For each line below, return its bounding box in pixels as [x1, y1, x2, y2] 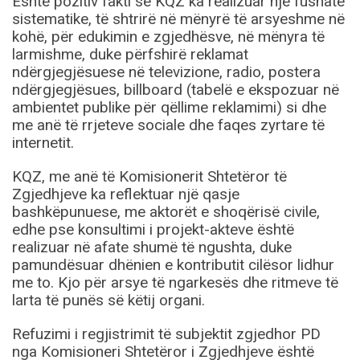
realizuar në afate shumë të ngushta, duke [12, 238, 292, 257]
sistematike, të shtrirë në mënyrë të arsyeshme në [12, 10, 345, 29]
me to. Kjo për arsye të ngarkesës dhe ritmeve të [12, 273, 338, 292]
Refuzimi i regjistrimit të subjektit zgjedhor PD [12, 325, 321, 344]
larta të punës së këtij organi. [12, 291, 205, 310]
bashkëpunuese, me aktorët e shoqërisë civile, [12, 202, 320, 222]
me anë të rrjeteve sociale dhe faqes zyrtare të [12, 116, 325, 135]
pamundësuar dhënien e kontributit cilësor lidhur [12, 256, 334, 275]
